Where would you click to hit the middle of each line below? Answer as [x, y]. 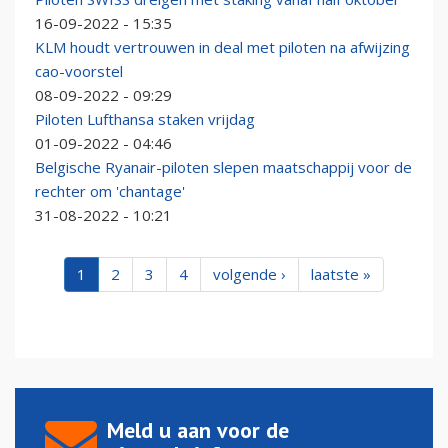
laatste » [341, 274]
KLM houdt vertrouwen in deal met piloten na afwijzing [222, 47]
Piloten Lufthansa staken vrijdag [145, 119]
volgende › [249, 274]
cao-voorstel [79, 71]
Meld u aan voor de [198, 430]
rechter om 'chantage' [110, 191]
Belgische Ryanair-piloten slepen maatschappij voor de [223, 167]
